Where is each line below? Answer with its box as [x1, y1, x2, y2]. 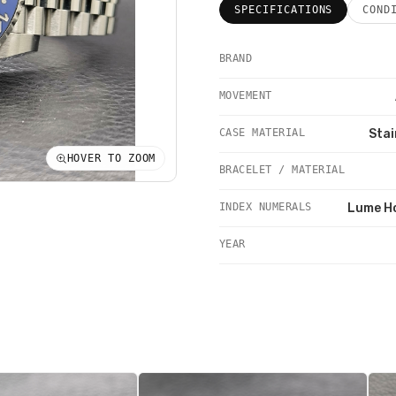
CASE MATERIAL [219, 126, 306, 139]
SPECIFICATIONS [234, 4, 333, 16]
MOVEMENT [219, 89, 272, 102]
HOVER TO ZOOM [66, 152, 156, 165]
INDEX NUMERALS [219, 201, 312, 213]
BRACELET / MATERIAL [219, 164, 346, 176]
